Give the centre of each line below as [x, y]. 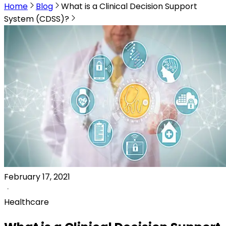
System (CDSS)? [37, 19]
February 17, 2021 [37, 177]
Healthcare [26, 202]
